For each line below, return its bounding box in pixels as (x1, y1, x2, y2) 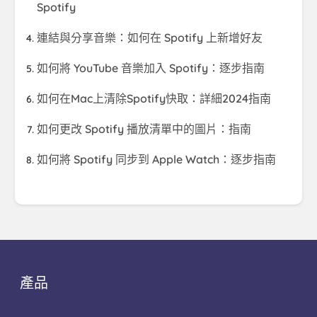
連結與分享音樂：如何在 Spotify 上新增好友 (37, 30, 263, 45)
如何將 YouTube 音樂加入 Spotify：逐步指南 (37, 61, 265, 76)
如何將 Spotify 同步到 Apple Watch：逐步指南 (37, 152, 276, 167)
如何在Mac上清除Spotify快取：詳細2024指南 (37, 91, 271, 106)
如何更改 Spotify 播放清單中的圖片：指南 (37, 122, 251, 137)
